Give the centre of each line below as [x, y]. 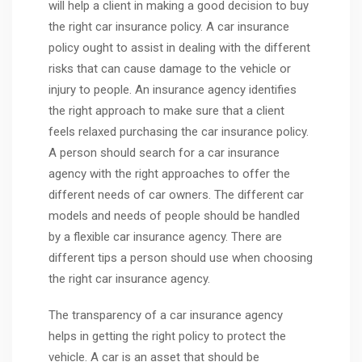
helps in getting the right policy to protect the [167, 337]
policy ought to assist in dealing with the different [179, 47]
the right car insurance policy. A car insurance [169, 26]
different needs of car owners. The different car [176, 194]
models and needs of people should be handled [174, 215]
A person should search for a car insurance [164, 152]
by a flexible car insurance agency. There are [165, 236]
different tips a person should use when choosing [181, 257]
